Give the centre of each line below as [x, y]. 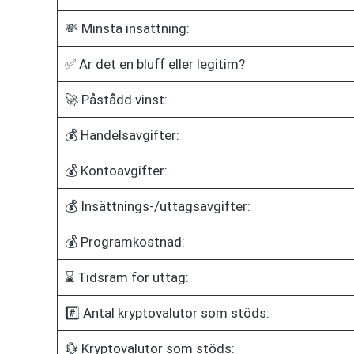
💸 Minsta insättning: [127, 28]
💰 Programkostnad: [124, 241]
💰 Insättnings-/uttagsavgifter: [157, 206]
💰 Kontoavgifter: [116, 170]
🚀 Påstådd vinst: [116, 99]
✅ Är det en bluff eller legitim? [154, 64]
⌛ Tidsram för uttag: [126, 277]
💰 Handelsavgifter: [122, 135]
